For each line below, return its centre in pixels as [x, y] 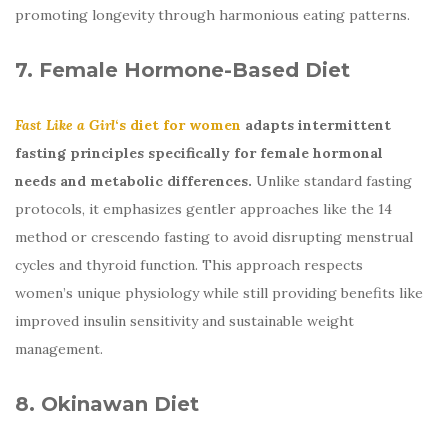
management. [59, 348]
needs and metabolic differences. [133, 180]
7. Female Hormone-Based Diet [182, 69]
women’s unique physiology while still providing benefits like [219, 292]
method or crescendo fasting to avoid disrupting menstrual [214, 236]
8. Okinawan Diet [107, 403]
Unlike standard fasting [332, 180]
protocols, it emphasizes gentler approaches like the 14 [203, 208]
